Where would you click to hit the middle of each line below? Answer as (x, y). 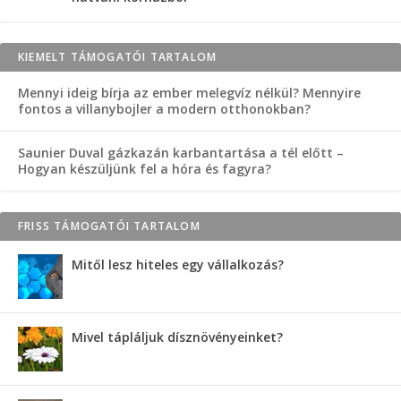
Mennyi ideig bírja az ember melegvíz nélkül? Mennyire (189, 92)
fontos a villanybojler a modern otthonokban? (164, 108)
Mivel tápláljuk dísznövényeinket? (177, 337)
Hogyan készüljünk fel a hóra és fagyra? (145, 168)
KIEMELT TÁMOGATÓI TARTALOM (118, 56)
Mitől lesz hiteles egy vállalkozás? (178, 264)
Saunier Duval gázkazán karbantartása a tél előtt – (181, 152)
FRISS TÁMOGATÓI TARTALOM (109, 226)
